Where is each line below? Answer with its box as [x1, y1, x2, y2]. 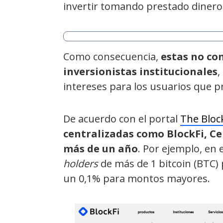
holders [63, 156, 98, 170]
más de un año [63, 141, 138, 155]
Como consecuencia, [63, 49, 161, 63]
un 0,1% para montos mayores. [63, 171, 210, 185]
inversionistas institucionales [63, 64, 218, 78]
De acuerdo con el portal [63, 111, 180, 125]
